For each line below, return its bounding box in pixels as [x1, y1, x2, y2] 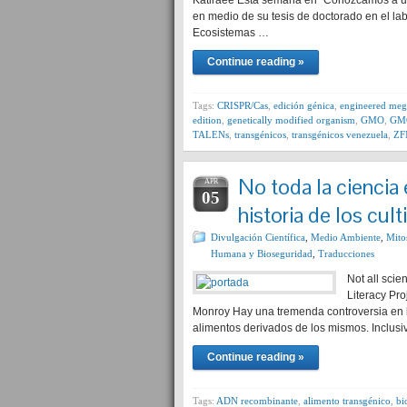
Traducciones [318, 248, 374, 259]
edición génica [273, 100, 334, 111]
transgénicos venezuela [292, 129, 388, 140]
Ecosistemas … [193, 26, 269, 39]
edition [193, 114, 222, 125]
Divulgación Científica [211, 232, 305, 243]
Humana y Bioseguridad [211, 248, 313, 259]
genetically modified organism [227, 114, 355, 125]
